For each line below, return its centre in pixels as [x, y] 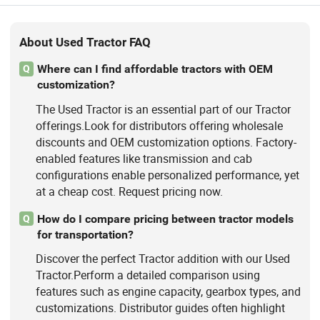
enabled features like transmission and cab [144, 158]
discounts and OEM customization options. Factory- [166, 142]
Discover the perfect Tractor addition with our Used [162, 258]
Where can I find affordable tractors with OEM [155, 69]
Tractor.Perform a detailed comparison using [147, 275]
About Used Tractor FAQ [85, 42]
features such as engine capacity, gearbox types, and [168, 291]
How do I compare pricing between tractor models [165, 219]
